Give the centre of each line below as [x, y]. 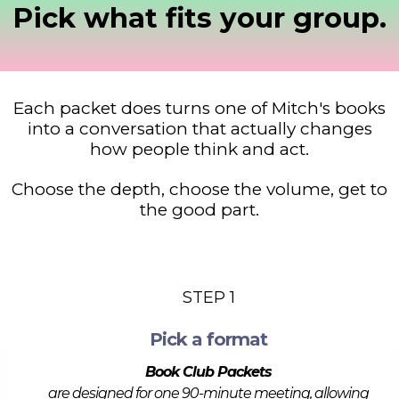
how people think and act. [199, 149]
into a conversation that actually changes [199, 129]
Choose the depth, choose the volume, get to [199, 189]
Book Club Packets [208, 372]
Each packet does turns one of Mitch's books [199, 108]
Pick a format [208, 339]
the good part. [199, 210]
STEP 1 [208, 297]
